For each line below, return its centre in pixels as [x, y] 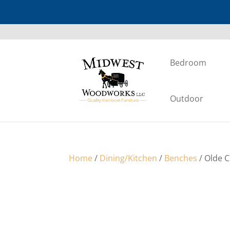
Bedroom [188, 63]
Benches [181, 158]
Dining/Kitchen [129, 158]
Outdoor [187, 99]
